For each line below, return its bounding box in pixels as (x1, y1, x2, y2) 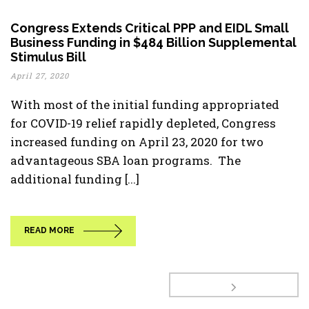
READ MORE (24, 226, 74, 236)
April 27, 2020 (10, 70, 69, 81)
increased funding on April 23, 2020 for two (10, 134, 263, 150)
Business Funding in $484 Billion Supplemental (10, 35, 297, 50)
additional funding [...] (10, 171, 139, 187)
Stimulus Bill (10, 50, 86, 64)
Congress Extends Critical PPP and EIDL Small (10, 21, 289, 35)
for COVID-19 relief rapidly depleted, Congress (10, 115, 276, 131)
